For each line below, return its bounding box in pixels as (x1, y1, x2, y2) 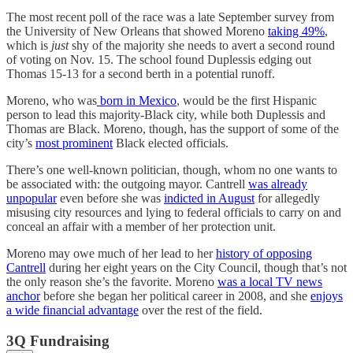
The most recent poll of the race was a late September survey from (6, 9, 334, 24)
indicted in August (164, 191, 255, 205)
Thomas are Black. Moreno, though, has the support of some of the (6, 121, 339, 136)
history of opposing (216, 246, 312, 260)
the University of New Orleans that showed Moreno (6, 24, 268, 38)
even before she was (57, 191, 164, 205)
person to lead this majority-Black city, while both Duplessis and (6, 107, 325, 121)
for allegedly (255, 191, 320, 205)
